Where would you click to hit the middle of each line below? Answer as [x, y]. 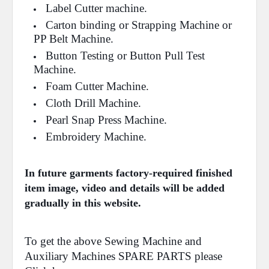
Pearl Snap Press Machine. [106, 120]
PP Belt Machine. [74, 39]
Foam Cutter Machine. [97, 86]
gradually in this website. [83, 203]
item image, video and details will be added [125, 188]
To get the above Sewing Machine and [113, 241]
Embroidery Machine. [96, 137]
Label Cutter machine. [96, 8]
